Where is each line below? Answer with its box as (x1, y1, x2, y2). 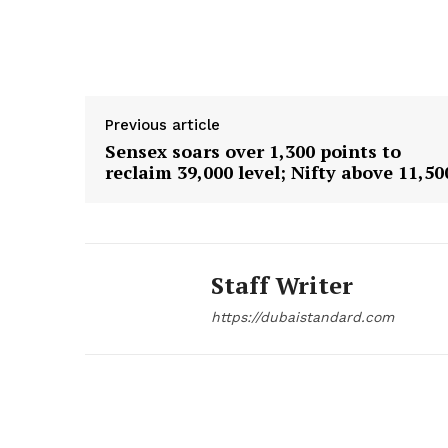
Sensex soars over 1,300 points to (105, 139, 401, 164)
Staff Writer (211, 269, 353, 302)
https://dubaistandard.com (211, 309, 394, 326)
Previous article (105, 116, 220, 135)
